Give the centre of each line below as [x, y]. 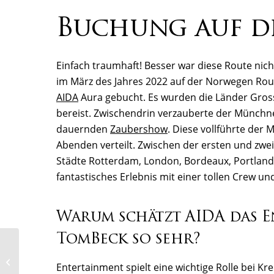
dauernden [83, 129]
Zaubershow [139, 129]
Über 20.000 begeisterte [64, 255]
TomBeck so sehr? [128, 240]
